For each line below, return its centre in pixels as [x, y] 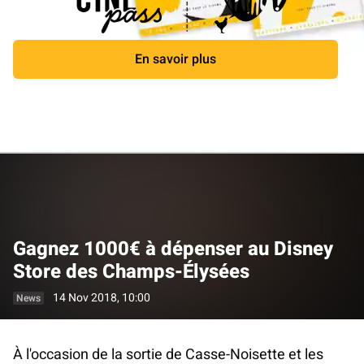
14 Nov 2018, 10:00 [100, 298]
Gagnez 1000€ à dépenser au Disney [173, 249]
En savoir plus [175, 59]
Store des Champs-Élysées [131, 272]
